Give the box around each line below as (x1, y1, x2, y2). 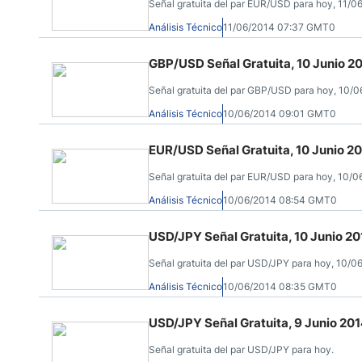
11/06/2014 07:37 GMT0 (223, 21, 335, 33)
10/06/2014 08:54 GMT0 (223, 194, 337, 206)
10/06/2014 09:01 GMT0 (223, 107, 336, 120)
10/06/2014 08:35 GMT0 (223, 280, 337, 293)
